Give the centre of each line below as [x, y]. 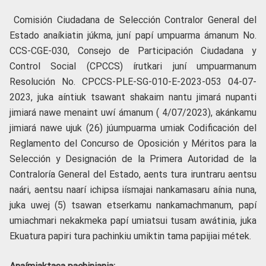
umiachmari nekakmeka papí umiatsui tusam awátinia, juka [133, 220]
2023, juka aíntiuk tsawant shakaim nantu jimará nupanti [133, 97]
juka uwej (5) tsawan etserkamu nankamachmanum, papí [133, 205]
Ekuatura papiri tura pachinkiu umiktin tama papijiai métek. [130, 236]
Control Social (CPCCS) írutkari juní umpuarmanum [133, 66]
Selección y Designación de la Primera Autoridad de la [133, 159]
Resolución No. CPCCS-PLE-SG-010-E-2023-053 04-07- [133, 81]
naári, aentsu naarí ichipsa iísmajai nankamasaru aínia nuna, [133, 189]
